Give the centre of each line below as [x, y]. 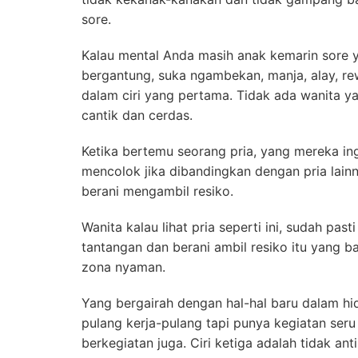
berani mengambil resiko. [157, 191]
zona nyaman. [123, 267]
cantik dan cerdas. [137, 115]
